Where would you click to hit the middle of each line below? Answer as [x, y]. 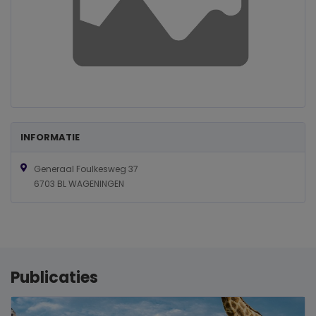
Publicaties [54, 277]
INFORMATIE [50, 137]
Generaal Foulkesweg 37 [86, 169]
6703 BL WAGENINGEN [79, 183]
